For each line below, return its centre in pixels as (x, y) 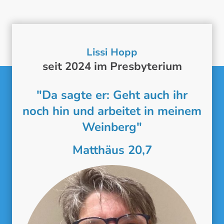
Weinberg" (112, 127)
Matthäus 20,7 (112, 150)
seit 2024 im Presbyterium (112, 66)
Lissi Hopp (112, 52)
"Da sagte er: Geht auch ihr (112, 95)
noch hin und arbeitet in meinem (112, 111)
